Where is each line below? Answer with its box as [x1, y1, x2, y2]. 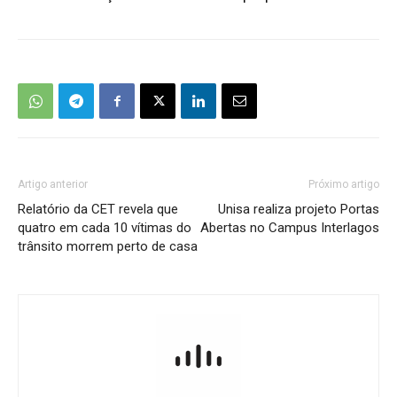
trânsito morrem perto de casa [18, 238, 198, 255]
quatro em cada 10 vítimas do [18, 220, 191, 237]
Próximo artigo [308, 178, 379, 191]
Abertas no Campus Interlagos [200, 220, 379, 237]
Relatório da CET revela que [18, 201, 178, 218]
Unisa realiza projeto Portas [218, 201, 379, 218]
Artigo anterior [18, 178, 88, 191]
